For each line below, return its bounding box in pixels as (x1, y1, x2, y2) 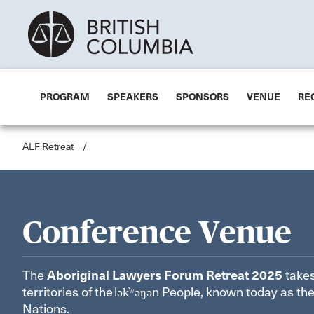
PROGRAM (40, 90, 90, 103)
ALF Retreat (22, 141, 74, 153)
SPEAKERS (107, 90, 158, 103)
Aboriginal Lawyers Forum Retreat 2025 (47, 268, 282, 283)
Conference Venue (22, 214, 292, 250)
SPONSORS (176, 90, 229, 103)
